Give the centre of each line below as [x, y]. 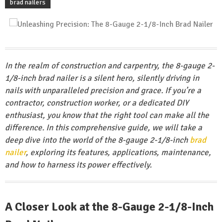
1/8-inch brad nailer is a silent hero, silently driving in [102, 78]
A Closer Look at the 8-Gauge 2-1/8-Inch [109, 207]
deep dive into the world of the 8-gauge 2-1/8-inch [97, 140]
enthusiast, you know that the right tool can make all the [107, 115]
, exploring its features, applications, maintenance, [118, 152]
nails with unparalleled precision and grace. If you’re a [103, 90]
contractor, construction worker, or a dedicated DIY [97, 103]
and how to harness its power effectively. [78, 165]
